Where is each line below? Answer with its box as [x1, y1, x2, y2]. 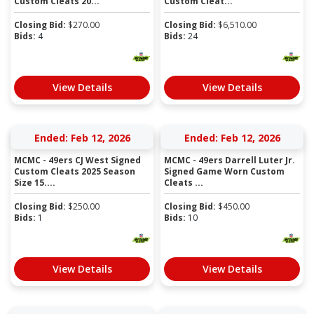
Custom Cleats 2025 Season [14, 165, 135, 177]
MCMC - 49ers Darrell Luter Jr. [164, 153, 295, 166]
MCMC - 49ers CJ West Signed [14, 153, 141, 166]
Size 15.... [14, 176, 55, 189]
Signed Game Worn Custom [164, 165, 285, 177]
